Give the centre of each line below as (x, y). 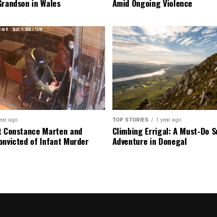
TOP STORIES (130, 120)
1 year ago (168, 120)
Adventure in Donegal (149, 141)
